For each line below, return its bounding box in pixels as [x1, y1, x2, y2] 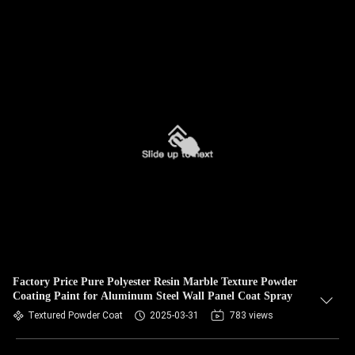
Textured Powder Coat [28, 310, 123, 321]
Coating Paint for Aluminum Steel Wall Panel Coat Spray [13, 290, 292, 302]
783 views [230, 310, 273, 321]
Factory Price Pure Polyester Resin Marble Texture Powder [13, 276, 297, 288]
